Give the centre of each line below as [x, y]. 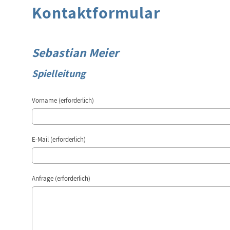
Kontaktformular [96, 12]
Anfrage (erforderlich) [61, 178]
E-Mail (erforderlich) [59, 139]
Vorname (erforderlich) [63, 100]
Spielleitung [59, 73]
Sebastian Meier [75, 52]
